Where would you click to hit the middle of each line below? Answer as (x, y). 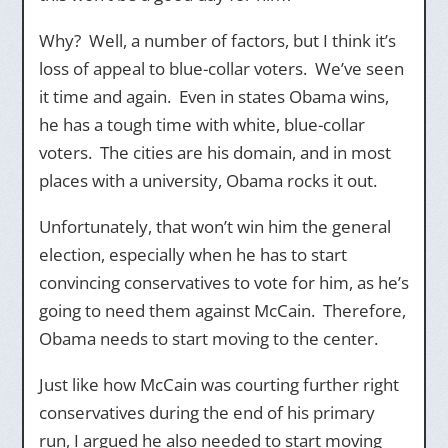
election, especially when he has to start (192, 254)
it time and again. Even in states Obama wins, (213, 96)
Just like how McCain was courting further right (218, 384)
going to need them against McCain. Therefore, (222, 310)
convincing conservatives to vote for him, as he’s (223, 282)
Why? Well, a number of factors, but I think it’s (217, 40)
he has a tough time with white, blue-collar (201, 124)
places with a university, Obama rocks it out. (207, 180)
